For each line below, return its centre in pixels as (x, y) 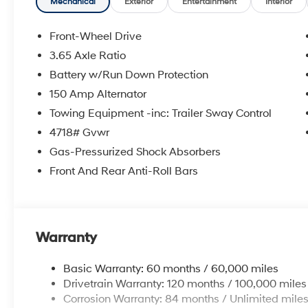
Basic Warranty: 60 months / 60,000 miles (171, 268)
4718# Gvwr (80, 132)
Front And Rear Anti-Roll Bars (124, 171)
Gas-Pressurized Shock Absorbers (135, 152)
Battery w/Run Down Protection (129, 75)
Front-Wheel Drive (96, 36)
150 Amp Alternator (98, 94)
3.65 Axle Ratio (88, 55)
